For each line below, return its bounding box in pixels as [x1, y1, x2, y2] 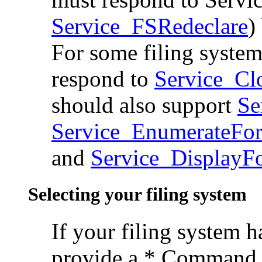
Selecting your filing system [28, 183, 247, 205]
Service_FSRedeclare [51, 13, 248, 39]
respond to [51, 65, 154, 91]
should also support [51, 92, 237, 118]
